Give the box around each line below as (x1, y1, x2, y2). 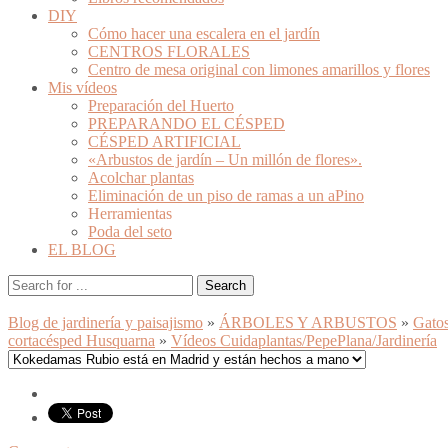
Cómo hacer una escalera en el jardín (88, 24, 320, 42)
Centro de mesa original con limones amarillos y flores (88, 60, 430, 78)
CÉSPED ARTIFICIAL (88, 132, 241, 150)
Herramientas (88, 204, 172, 222)
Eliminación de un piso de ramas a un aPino (88, 186, 364, 204)
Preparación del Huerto (88, 96, 234, 114)
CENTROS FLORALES (88, 42, 250, 60)
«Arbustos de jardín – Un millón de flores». (88, 150, 362, 168)
